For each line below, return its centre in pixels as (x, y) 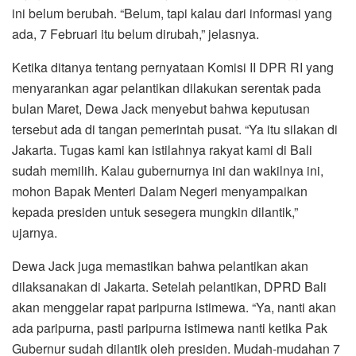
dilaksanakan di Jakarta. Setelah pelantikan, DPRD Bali (169, 287)
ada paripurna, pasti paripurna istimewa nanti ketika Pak (170, 328)
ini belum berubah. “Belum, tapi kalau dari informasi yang (172, 14)
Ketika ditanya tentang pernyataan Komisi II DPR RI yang (173, 68)
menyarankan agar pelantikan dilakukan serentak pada (166, 88)
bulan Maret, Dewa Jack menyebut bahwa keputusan (161, 109)
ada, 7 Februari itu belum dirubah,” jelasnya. (135, 34)
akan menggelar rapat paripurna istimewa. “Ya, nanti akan (174, 308)
